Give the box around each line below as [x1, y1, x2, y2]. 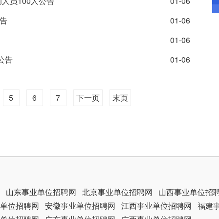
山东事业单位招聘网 [6, 186, 76, 197]
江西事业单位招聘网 [121, 200, 192, 211]
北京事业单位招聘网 [82, 186, 153, 197]
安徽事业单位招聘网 [45, 200, 115, 211]
